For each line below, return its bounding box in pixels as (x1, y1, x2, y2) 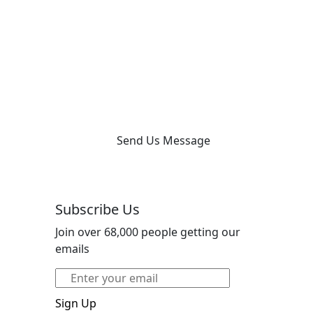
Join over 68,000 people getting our (55, 224, 240, 240)
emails (55, 241, 89, 256)
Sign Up (55, 296, 96, 311)
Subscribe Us (55, 200, 140, 219)
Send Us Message (117, 133, 210, 148)
